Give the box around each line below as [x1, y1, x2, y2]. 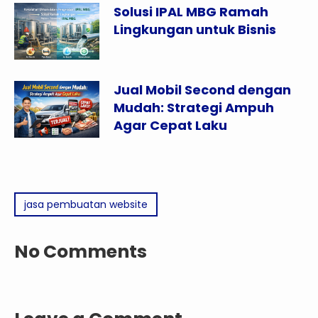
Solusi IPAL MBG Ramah [114, 3, 268, 21]
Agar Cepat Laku [114, 116, 227, 135]
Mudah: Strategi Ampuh [114, 99, 274, 117]
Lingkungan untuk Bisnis [114, 21, 276, 39]
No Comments [14, 239, 147, 265]
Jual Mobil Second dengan [114, 81, 291, 99]
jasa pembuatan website [24, 197, 148, 212]
